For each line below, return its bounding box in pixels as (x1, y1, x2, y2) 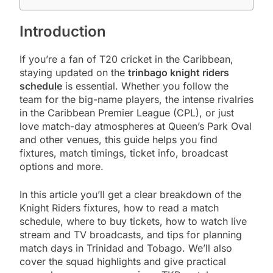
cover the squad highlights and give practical (19, 255, 226, 268)
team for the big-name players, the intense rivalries (19, 93, 253, 105)
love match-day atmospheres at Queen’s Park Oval (19, 119, 252, 132)
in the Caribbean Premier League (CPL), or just (19, 106, 234, 119)
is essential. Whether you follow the (62, 79, 229, 92)
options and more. (19, 160, 104, 172)
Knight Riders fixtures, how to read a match (19, 201, 219, 214)
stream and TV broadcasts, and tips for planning (19, 228, 242, 241)
